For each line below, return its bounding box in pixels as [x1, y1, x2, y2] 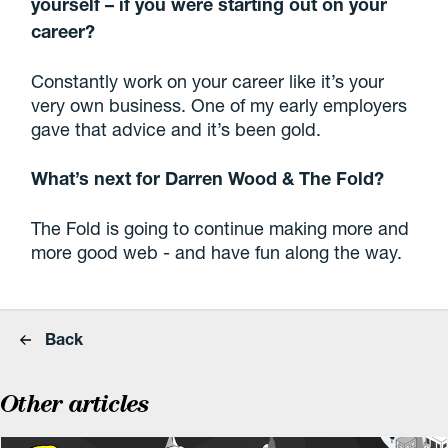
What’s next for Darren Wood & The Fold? [31, 166, 385, 189]
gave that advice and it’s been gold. [31, 117, 322, 140]
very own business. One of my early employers [31, 93, 408, 116]
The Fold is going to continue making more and [31, 216, 410, 239]
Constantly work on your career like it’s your [31, 69, 385, 92]
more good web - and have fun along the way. [31, 240, 403, 263]
